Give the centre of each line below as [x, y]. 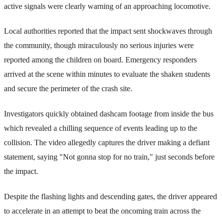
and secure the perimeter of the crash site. [68, 89]
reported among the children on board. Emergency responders [100, 60]
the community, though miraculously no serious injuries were [99, 46]
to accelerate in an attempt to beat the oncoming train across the [102, 211]
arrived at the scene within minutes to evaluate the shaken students [107, 74]
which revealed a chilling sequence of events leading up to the [101, 128]
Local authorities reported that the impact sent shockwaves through [108, 31]
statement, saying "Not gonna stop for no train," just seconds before [109, 157]
